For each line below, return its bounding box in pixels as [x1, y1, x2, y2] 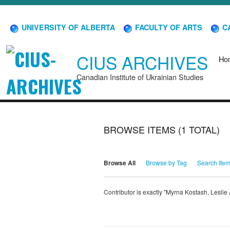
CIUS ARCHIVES [76, 50, 208, 75]
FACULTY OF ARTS [133, 22, 202, 32]
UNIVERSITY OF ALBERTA [20, 22, 115, 32]
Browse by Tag [146, 158, 187, 167]
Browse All [104, 158, 136, 168]
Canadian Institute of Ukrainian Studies [76, 71, 203, 83]
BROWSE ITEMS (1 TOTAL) [104, 123, 220, 137]
